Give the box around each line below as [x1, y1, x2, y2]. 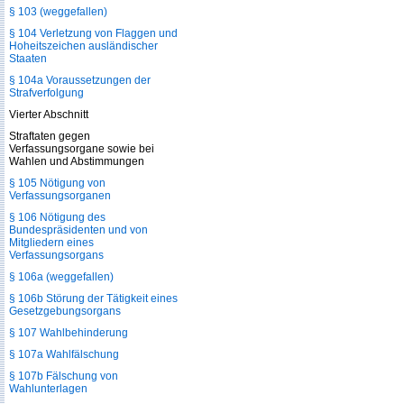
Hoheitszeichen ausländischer [9, 40, 158, 52]
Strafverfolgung [9, 87, 84, 99]
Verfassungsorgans [9, 249, 104, 262]
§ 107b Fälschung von [9, 370, 118, 382]
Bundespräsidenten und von [9, 224, 148, 236]
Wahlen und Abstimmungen [9, 155, 144, 168]
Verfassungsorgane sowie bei [9, 142, 154, 155]
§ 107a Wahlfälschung [9, 348, 119, 361]
